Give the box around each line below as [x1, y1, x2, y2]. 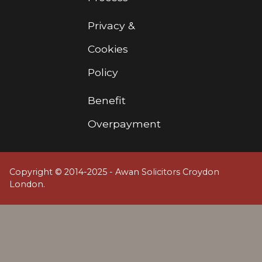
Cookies [88, 43, 128, 56]
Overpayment [88, 118, 161, 130]
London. [9, 179, 45, 190]
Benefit [88, 94, 126, 107]
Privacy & [88, 19, 135, 32]
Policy [88, 66, 118, 79]
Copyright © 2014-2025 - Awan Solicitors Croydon [9, 167, 219, 178]
